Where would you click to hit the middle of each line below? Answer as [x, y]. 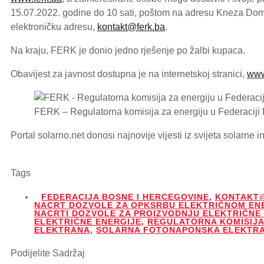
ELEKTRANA [62, 230]
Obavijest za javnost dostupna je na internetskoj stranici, [129, 74]
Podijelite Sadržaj [48, 253]
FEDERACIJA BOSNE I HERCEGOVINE [125, 197]
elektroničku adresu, [54, 27]
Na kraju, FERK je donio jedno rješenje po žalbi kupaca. [128, 50]
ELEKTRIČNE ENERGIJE [88, 222]
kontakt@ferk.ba [131, 27]
